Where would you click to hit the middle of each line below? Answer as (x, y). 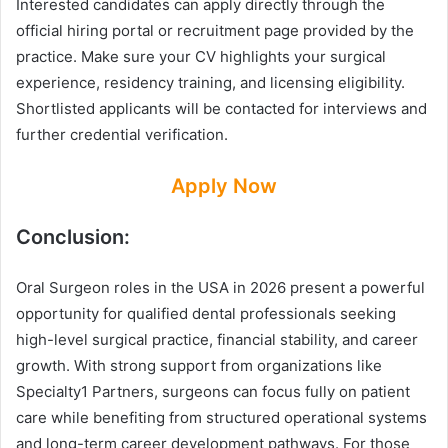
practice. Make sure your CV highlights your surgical (201, 57)
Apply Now (224, 186)
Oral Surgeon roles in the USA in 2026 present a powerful (220, 288)
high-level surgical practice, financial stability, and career (217, 340)
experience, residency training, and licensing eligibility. (210, 83)
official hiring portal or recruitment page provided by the (215, 31)
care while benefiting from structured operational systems (221, 418)
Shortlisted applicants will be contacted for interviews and (221, 109)
